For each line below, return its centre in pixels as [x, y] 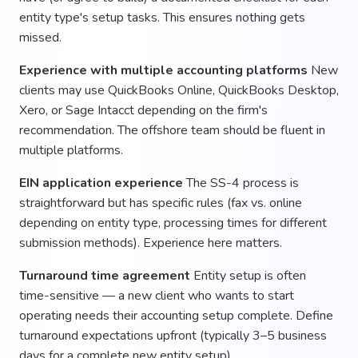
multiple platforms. [71, 150]
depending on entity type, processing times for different [173, 223]
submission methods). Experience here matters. [151, 243]
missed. [40, 37]
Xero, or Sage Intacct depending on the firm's [143, 110]
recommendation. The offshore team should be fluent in [172, 130]
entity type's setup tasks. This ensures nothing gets [162, 17]
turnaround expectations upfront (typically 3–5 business [173, 335]
